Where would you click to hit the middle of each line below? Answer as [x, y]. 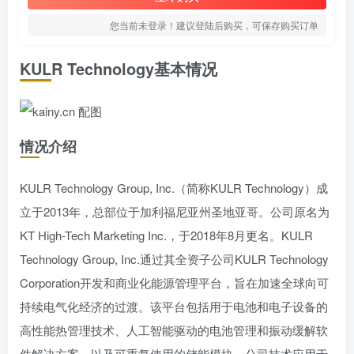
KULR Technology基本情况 [119, 68]
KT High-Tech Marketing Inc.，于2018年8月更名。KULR [166, 235]
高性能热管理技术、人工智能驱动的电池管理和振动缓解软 [174, 330]
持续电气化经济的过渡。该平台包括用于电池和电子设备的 [174, 306]
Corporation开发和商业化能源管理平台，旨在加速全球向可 [174, 282]
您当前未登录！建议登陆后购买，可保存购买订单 [214, 25]
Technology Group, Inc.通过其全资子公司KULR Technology [174, 259]
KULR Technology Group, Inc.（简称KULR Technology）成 [174, 188]
